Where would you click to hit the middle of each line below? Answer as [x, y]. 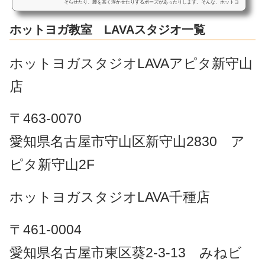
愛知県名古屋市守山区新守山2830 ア [127, 142]
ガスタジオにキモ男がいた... [94, 12]
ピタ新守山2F [52, 165]
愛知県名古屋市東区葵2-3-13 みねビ [125, 252]
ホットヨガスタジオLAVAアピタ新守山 [131, 63]
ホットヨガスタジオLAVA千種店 [109, 197]
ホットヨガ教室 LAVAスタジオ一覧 [107, 30]
